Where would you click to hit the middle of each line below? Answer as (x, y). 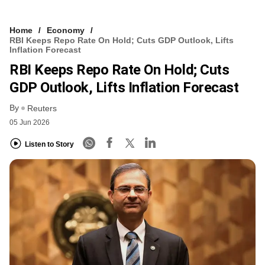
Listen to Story (49, 144)
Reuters (42, 109)
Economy (66, 30)
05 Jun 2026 (30, 123)
